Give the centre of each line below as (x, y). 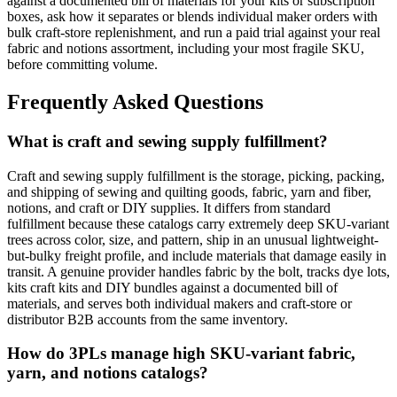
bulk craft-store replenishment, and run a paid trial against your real (194, 33)
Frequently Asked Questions (135, 102)
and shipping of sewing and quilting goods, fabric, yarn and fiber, (189, 191)
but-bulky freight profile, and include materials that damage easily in (197, 255)
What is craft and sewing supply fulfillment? (167, 142)
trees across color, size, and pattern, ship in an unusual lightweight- (193, 239)
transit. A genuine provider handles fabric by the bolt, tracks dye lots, (198, 271)
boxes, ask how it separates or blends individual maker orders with (192, 17)
